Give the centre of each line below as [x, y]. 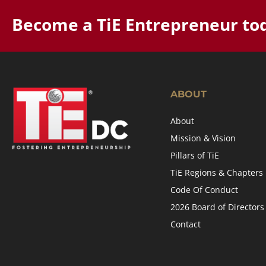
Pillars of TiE [194, 155]
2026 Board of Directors [217, 207]
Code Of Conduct [204, 190]
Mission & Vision [203, 138]
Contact [185, 224]
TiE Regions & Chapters [216, 172]
